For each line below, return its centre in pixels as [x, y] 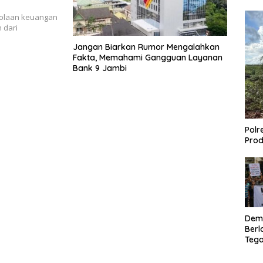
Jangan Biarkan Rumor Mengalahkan [146, 47]
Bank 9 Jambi [100, 68]
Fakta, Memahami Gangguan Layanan [148, 57]
